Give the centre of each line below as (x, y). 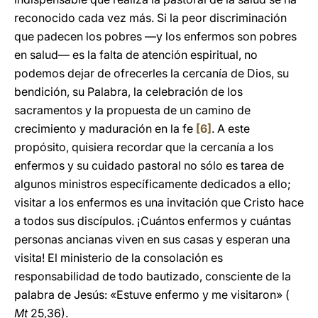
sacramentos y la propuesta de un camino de (132, 110)
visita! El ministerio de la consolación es (119, 258)
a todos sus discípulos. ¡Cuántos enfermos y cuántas (153, 221)
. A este (231, 128)
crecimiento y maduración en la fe (105, 128)
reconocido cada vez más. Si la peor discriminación (150, 18)
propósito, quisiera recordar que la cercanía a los (144, 147)
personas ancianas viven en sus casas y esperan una (152, 239)
